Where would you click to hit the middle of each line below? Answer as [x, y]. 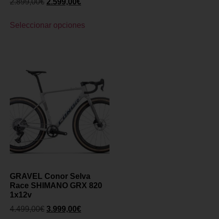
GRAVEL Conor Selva [50, 176]
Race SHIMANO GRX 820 [56, 185]
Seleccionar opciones [47, 25]
